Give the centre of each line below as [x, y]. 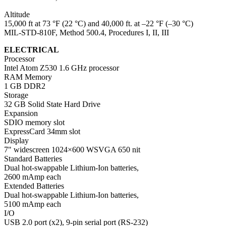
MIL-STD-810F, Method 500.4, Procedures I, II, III [87, 33]
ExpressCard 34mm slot [42, 132]
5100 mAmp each [33, 204]
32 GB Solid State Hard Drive [52, 104]
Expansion [21, 114]
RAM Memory [28, 77]
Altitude [17, 15]
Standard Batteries [33, 159]
